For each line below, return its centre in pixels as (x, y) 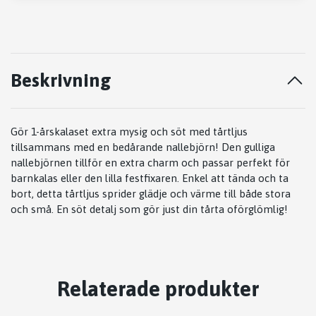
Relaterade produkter (158, 288)
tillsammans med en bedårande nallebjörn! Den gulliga (143, 147)
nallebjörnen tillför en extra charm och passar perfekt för (150, 163)
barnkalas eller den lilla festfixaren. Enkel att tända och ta (150, 178)
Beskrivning (61, 80)
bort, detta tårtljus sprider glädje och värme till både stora (151, 194)
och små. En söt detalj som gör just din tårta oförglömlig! (149, 209)
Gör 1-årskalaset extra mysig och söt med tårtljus (129, 132)
